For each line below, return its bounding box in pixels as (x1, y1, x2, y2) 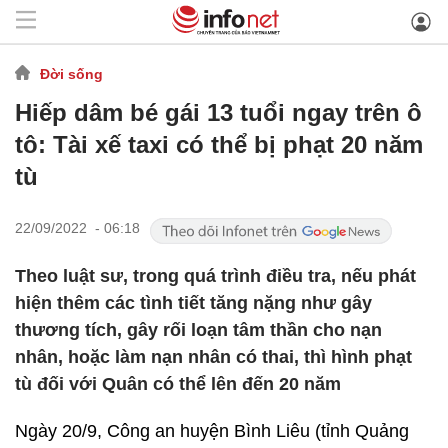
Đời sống (40, 65, 103, 82)
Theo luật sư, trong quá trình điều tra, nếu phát (15, 266, 416, 286)
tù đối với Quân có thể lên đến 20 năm (15, 374, 341, 394)
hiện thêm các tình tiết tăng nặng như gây (15, 293, 372, 313)
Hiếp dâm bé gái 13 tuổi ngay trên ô (15, 99, 422, 126)
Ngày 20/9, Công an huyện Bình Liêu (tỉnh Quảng (15, 421, 409, 441)
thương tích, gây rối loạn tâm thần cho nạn (15, 320, 382, 340)
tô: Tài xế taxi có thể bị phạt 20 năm (15, 131, 423, 158)
